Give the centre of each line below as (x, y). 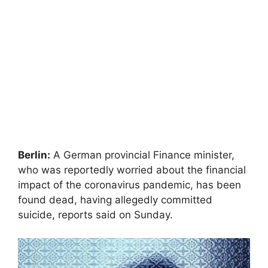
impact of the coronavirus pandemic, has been (130, 185)
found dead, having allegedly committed (115, 200)
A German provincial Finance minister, (142, 155)
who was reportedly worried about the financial (132, 170)
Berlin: (34, 155)
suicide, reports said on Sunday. (95, 215)
